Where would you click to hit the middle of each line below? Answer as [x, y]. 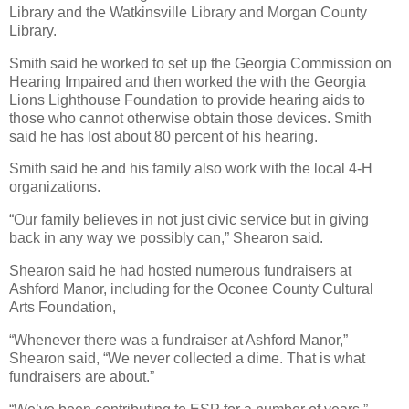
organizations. [55, 187]
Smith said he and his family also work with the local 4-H [191, 169]
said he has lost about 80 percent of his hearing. [163, 136]
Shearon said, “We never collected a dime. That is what [187, 358]
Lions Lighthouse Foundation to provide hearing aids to [187, 100]
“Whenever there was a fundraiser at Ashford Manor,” [178, 340]
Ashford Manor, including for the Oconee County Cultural [191, 289]
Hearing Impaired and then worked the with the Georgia [188, 81]
